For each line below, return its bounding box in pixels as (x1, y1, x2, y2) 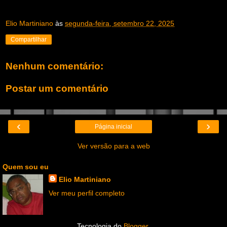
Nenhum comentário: (6, 61, 103, 72)
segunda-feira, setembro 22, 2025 (65, 19, 174, 28)
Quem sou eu (3, 163, 49, 171)
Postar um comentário (6, 83, 108, 94)
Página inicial (95, 123, 132, 131)
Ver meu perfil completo (48, 189, 125, 198)
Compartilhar (11, 36, 47, 44)
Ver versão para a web (77, 142, 150, 150)
